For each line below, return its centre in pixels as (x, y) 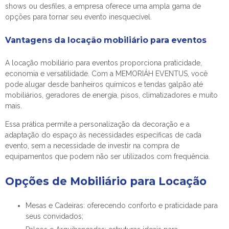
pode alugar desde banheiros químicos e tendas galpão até (104, 84)
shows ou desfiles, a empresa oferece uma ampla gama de (103, 6)
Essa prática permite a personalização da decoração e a (97, 124)
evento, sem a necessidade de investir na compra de (92, 146)
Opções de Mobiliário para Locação (106, 181)
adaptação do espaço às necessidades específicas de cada (103, 135)
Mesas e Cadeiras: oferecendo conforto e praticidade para (122, 205)
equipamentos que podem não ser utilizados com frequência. (108, 156)
